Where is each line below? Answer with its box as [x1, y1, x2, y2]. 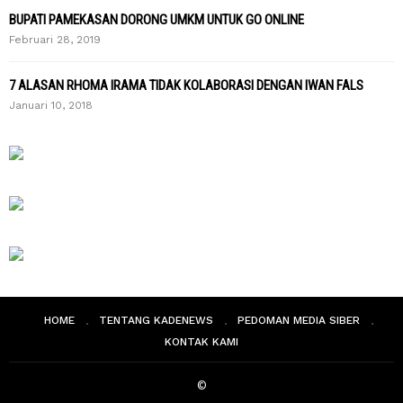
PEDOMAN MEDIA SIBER [237, 314, 360, 327]
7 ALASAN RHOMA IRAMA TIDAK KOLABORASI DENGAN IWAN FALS [9, 77, 363, 94]
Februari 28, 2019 [9, 33, 101, 46]
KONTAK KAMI [165, 336, 238, 348]
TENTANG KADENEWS [98, 314, 213, 327]
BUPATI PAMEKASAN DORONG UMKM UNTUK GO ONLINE [9, 12, 304, 28]
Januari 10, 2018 [9, 99, 93, 112]
